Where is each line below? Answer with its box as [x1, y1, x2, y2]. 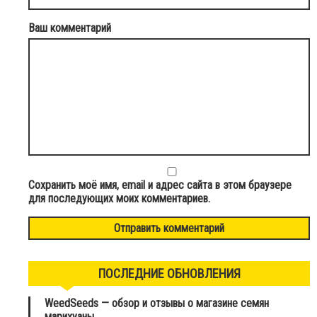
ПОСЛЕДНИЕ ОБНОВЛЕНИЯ [98, 265, 241, 281]
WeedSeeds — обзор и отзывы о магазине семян [45, 296, 269, 310]
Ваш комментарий [28, 21, 111, 35]
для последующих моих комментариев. [28, 191, 210, 205]
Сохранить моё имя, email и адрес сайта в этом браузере [28, 178, 292, 192]
